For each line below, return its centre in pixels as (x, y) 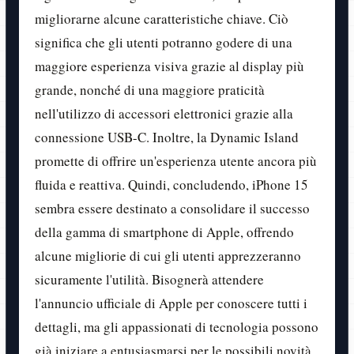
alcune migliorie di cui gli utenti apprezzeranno (168, 256)
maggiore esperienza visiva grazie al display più (169, 66)
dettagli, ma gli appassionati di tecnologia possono (177, 327)
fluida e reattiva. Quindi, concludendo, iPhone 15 (171, 185)
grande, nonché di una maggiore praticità (150, 90)
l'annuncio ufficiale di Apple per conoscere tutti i (171, 303)
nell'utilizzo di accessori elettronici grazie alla (164, 114)
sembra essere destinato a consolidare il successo (172, 209)
